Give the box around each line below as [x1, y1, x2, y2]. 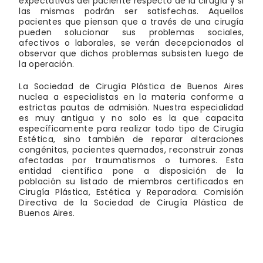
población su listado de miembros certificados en [19, 175, 244, 187]
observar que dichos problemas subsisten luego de [19, 47, 244, 59]
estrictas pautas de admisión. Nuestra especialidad [19, 101, 244, 113]
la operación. [19, 58, 75, 70]
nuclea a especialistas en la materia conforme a [19, 90, 244, 103]
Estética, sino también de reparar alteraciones [19, 133, 244, 145]
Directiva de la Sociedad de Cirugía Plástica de [19, 196, 244, 208]
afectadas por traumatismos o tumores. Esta [19, 154, 244, 166]
